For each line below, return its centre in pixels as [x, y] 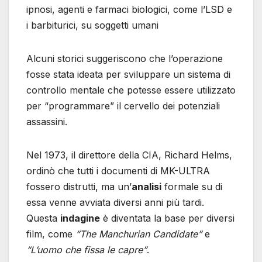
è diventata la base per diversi [167, 218]
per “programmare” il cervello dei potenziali [123, 106]
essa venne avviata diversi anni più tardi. [115, 203]
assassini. [47, 122]
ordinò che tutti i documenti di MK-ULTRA [118, 171]
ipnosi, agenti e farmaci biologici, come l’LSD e [129, 10]
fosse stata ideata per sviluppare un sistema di [128, 75]
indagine [80, 218]
